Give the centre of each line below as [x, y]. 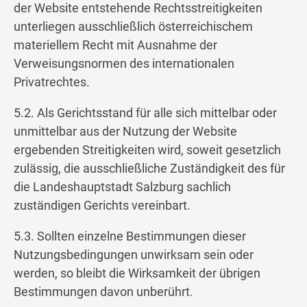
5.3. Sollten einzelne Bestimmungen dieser [130, 236]
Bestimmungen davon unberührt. [103, 292]
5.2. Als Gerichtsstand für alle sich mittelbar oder [145, 113]
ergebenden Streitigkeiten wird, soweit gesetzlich [147, 150]
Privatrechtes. [52, 82]
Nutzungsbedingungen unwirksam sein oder [134, 255]
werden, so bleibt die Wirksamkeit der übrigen [137, 273]
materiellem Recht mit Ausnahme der [115, 45]
